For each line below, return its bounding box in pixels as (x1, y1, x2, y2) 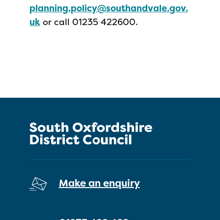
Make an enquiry (58, 176, 140, 190)
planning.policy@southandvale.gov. (29, 2, 188, 14)
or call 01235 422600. (40, 16, 138, 28)
